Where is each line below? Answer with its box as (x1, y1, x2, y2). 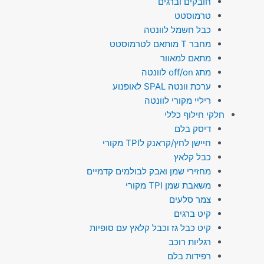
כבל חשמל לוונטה (144, 24, 211, 35)
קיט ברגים (174, 207, 211, 219)
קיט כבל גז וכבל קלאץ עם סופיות (90, 222, 211, 233)
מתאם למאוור (160, 52, 211, 64)
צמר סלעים (169, 193, 211, 205)
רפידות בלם (167, 250, 211, 262)
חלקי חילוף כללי (164, 108, 225, 120)
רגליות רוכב (169, 236, 211, 247)
